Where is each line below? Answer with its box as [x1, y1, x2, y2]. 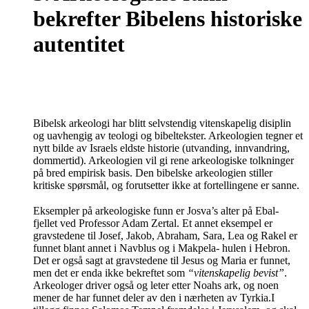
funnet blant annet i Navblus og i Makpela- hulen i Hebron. [33, 241, 290, 254]
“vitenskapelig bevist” [188, 266, 284, 279]
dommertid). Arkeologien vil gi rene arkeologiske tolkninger [33, 154, 294, 166]
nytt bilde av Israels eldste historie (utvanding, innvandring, [33, 141, 290, 154]
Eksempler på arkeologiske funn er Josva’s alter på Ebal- [33, 204, 279, 217]
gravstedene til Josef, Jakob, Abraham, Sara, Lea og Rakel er [33, 229, 297, 241]
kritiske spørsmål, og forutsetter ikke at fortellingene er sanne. [33, 179, 299, 191]
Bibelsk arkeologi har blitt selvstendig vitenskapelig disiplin [33, 117, 291, 129]
